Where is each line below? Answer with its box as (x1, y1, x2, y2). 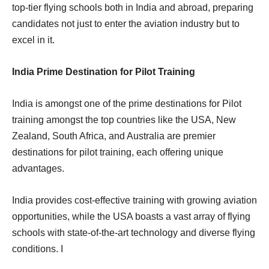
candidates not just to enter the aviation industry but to (12, 18, 240, 29)
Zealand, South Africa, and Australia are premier (12, 130, 216, 141)
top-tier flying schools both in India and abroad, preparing (12, 2, 253, 13)
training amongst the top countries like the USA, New (12, 114, 236, 125)
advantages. (12, 163, 67, 174)
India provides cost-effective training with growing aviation (12, 195, 257, 205)
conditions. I (12, 243, 63, 254)
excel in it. (12, 34, 55, 45)
